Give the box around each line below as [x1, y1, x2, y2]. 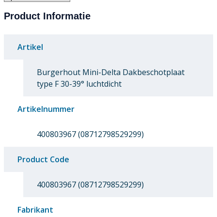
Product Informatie [4, 11, 91, 22]
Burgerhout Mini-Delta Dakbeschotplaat [37, 67, 185, 78]
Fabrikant [17, 204, 53, 216]
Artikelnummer [17, 104, 75, 115]
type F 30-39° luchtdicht [37, 78, 122, 90]
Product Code [17, 154, 69, 165]
